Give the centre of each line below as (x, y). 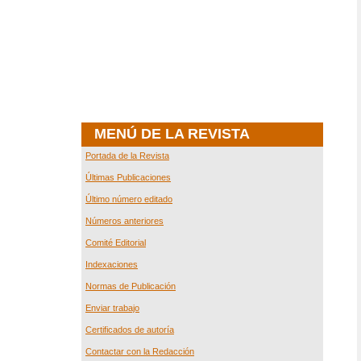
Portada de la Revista (127, 156)
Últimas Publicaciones (128, 177)
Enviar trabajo (112, 308)
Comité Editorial (116, 243)
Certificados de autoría (130, 330)
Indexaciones (112, 264)
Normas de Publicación (131, 286)
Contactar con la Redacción (140, 351)
